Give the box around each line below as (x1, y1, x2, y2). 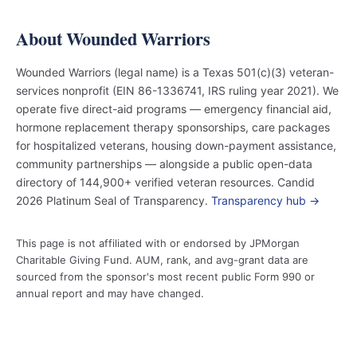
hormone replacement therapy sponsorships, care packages (16, 120, 330, 134)
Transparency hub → (211, 194, 320, 207)
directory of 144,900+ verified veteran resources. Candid (16, 175, 315, 189)
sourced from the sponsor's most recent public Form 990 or (16, 270, 315, 283)
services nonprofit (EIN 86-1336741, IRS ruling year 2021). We (16, 84, 339, 97)
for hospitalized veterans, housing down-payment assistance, (16, 139, 336, 152)
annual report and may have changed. (16, 287, 204, 300)
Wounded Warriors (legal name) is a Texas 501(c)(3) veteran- (16, 65, 334, 79)
